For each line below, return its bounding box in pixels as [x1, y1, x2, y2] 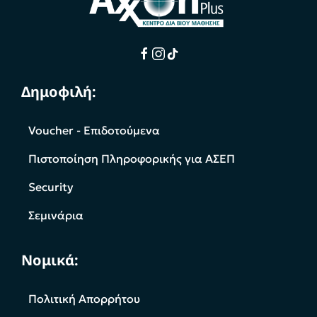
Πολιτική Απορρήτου [28, 292, 140, 306]
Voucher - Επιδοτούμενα [28, 123, 160, 138]
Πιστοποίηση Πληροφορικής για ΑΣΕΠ [28, 151, 235, 166]
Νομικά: [21, 250, 79, 270]
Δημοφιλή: [21, 82, 96, 102]
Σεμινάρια [28, 208, 83, 223]
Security [28, 180, 74, 195]
